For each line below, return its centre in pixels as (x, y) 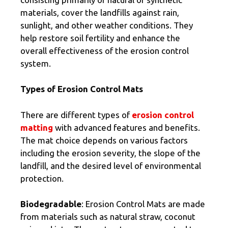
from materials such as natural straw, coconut (108, 217)
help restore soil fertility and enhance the (100, 38)
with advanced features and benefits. (126, 127)
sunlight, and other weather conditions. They (107, 25)
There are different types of (76, 115)
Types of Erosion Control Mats (82, 89)
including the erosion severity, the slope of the (110, 153)
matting (37, 127)
